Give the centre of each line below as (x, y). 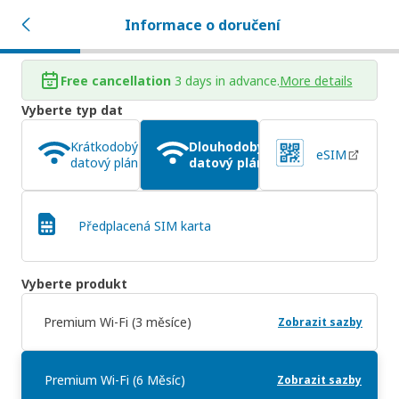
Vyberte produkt (74, 284)
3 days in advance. (227, 80)
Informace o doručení (203, 24)
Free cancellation (115, 80)
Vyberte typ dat (72, 110)
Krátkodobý (104, 147)
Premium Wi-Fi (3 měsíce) (118, 322)
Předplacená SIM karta (145, 226)
